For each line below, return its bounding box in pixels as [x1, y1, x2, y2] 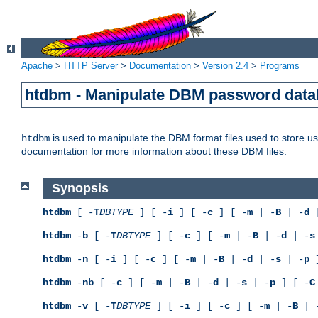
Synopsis [51, 181, 109, 196]
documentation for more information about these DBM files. [21, 146, 287, 158]
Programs [260, 60, 300, 72]
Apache [21, 60, 53, 72]
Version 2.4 [202, 60, 248, 72]
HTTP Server [64, 60, 118, 72]
